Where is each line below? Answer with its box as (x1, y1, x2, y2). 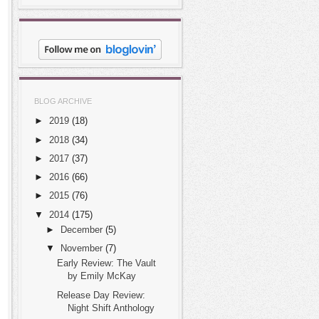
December (60, 224, 103, 235)
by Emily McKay (68, 271, 137, 282)
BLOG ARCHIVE (34, 97, 92, 105)
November (60, 243, 103, 253)
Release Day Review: (57, 289, 146, 300)
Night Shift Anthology (68, 302, 155, 313)
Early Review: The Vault (57, 258, 157, 269)
